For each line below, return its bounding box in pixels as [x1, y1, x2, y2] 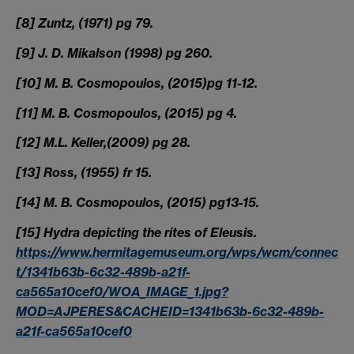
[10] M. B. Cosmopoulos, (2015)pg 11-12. [16, 74, 258, 91]
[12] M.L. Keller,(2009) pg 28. [16, 134, 190, 151]
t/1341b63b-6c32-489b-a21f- [16, 263, 190, 280]
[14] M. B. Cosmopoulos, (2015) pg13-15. [16, 194, 259, 210]
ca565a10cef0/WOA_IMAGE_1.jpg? [16, 283, 228, 299]
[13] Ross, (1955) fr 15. [16, 164, 152, 181]
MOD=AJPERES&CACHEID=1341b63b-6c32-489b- [16, 303, 324, 319]
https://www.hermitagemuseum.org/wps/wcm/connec [16, 243, 338, 260]
